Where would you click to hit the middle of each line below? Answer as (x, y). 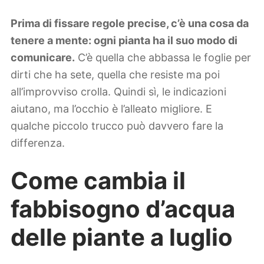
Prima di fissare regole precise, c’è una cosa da (130, 24)
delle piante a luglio (122, 237)
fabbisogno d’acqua (123, 209)
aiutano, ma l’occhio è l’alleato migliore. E (111, 109)
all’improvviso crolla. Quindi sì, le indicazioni (118, 92)
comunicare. (43, 58)
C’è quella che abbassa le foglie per (163, 58)
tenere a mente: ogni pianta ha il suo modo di (124, 41)
